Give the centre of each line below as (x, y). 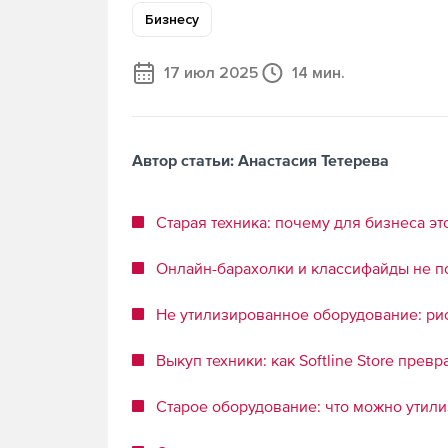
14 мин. (318, 73)
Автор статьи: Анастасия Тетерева (260, 160)
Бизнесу (172, 19)
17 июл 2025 (211, 73)
